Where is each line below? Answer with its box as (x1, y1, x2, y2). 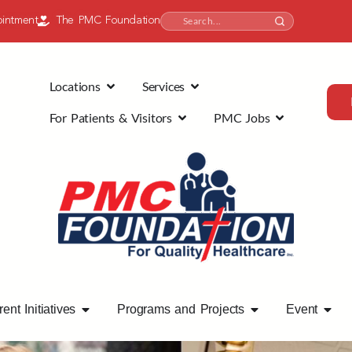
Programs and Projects (117, 302, 245, 316)
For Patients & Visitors (49, 110, 172, 126)
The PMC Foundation (57, 15, 161, 26)
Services (141, 79, 185, 94)
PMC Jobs (213, 110, 270, 126)
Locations (49, 79, 101, 94)
